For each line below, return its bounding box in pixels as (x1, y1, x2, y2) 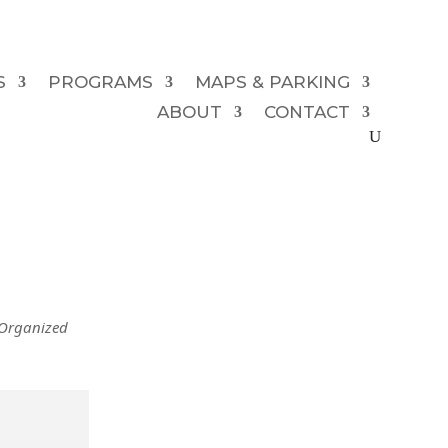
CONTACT (263, 101, 350, 122)
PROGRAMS (47, 71, 153, 92)
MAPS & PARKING (194, 71, 350, 92)
